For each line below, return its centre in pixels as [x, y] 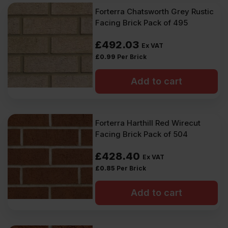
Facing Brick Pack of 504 [142, 134]
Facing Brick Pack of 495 [142, 23]
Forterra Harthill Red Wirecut [148, 123]
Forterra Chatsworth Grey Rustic [155, 11]
